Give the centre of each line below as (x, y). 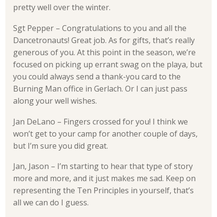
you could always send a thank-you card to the (97, 76)
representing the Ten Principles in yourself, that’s (104, 191)
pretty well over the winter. (62, 8)
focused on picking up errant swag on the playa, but (108, 64)
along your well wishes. (55, 101)
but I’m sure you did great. (61, 146)
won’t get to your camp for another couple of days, (106, 133)
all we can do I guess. (51, 203)
